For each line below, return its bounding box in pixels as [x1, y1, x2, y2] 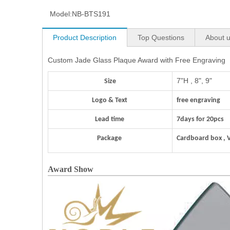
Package [97, 135, 123, 142]
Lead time [94, 116, 126, 123]
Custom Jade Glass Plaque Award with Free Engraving [48, 56, 225, 64]
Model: [50, 10, 72, 18]
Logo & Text [91, 97, 129, 104]
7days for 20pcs [177, 116, 224, 123]
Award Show [48, 165, 93, 174]
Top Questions [138, 33, 184, 42]
